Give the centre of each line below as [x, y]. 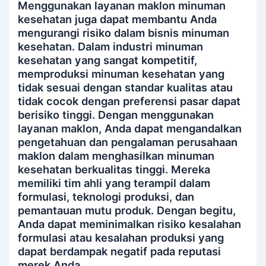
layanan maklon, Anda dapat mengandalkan [130, 129]
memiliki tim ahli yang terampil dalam [114, 183]
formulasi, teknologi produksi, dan [106, 197]
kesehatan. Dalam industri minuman [111, 47]
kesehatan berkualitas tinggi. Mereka [114, 170]
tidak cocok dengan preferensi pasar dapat [129, 101]
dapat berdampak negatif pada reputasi [120, 251]
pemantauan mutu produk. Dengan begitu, [127, 210]
